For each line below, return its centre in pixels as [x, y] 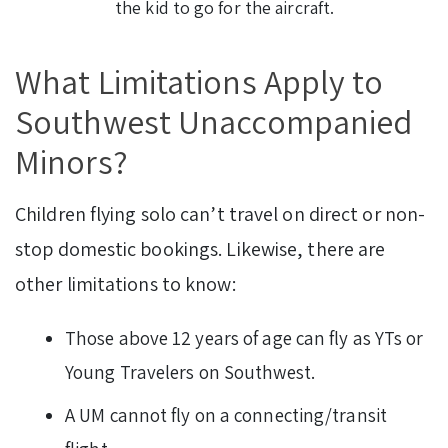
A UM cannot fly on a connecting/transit [226, 414]
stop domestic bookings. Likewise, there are [200, 248]
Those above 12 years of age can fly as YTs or [244, 337]
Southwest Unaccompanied [214, 121]
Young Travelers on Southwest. [190, 371]
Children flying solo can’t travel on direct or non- [220, 213]
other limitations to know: [125, 283]
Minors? [75, 161]
